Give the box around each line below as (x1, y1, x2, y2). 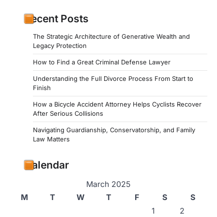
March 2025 (86, 179, 131, 189)
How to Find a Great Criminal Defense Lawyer (33, 58, 170, 66)
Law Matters (33, 135, 70, 143)
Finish (33, 84, 51, 92)
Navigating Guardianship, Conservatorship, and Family (33, 126, 195, 134)
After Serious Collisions (33, 109, 103, 117)
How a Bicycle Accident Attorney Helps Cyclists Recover (33, 100, 201, 108)
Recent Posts (24, 13, 89, 25)
